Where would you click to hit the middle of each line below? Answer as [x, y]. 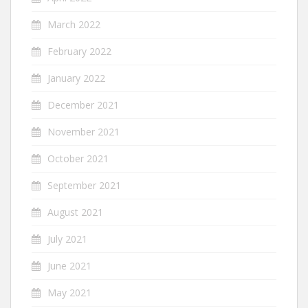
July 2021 [67, 239]
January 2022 [76, 78]
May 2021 [69, 293]
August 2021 [75, 212]
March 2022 [74, 24]
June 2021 [69, 266]
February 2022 [79, 51]
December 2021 [83, 105]
